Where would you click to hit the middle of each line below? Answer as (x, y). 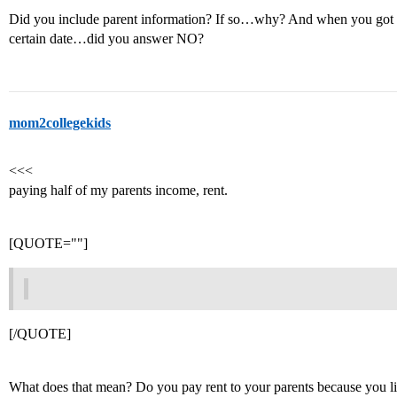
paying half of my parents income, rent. (118, 190)
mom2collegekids (60, 123)
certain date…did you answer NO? (106, 39)
